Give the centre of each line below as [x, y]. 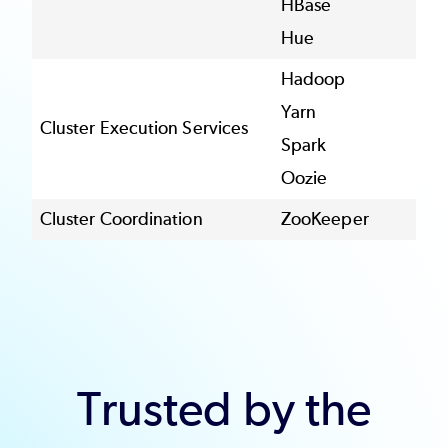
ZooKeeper [325, 219]
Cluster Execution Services [146, 128]
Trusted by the [224, 409]
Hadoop [313, 79]
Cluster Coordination [121, 219]
